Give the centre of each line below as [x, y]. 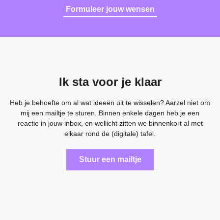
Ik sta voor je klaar [110, 82]
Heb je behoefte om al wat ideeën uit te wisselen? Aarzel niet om [110, 103]
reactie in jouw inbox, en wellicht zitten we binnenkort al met [110, 124]
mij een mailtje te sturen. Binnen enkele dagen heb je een [110, 113]
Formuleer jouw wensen [110, 9]
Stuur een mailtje [110, 160]
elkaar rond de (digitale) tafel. [110, 134]
